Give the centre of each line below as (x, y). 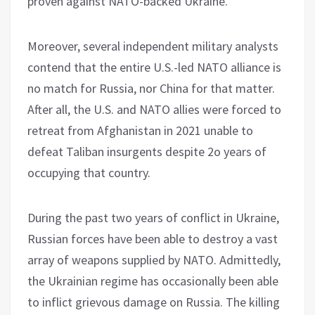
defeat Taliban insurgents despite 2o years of (147, 151)
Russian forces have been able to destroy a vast (153, 238)
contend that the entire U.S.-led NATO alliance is (154, 67)
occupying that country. (89, 172)
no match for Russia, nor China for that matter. (151, 88)
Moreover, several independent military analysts (153, 46)
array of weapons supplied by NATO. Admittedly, (154, 259)
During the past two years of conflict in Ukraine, (153, 217)
